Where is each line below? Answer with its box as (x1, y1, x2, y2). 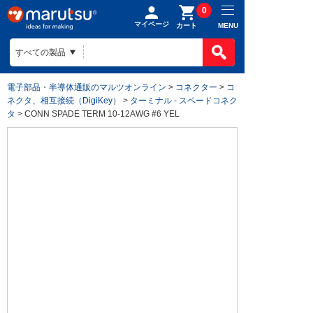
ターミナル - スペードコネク (130, 96, 238, 105)
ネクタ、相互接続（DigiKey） (7, 96, 121, 105)
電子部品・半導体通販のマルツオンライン (7, 82, 166, 92)
